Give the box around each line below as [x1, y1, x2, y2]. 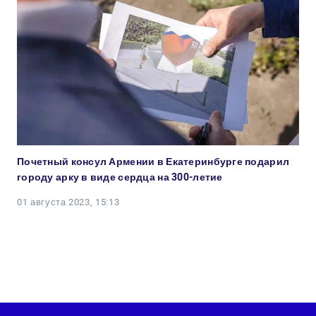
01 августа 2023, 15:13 [17, 197, 120, 207]
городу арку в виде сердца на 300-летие [17, 171, 223, 183]
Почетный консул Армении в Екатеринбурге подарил [17, 156, 290, 167]
